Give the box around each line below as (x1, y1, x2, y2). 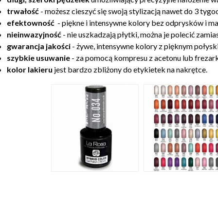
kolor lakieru (7, 65, 54, 74)
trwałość (7, 6, 40, 16)
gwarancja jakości (7, 41, 72, 51)
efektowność (7, 18, 56, 27)
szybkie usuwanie (7, 53, 70, 62)
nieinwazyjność (7, 30, 63, 39)
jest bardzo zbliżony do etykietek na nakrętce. (54, 65, 207, 74)
